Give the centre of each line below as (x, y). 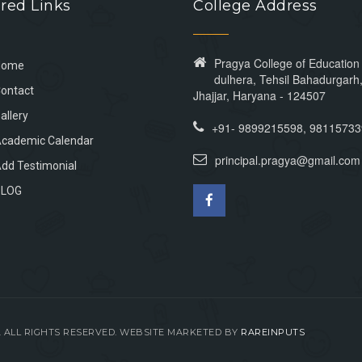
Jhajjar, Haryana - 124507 (259, 95)
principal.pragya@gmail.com (288, 160)
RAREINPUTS (273, 332)
